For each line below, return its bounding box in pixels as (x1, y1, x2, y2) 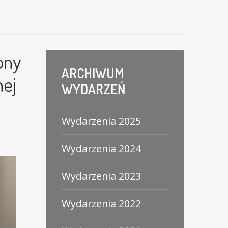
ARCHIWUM (62, 65, 124, 81)
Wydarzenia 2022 (62, 196, 141, 210)
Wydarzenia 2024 (62, 141, 141, 155)
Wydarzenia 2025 (62, 114, 141, 128)
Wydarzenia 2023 (62, 169, 141, 183)
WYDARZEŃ (62, 80, 125, 97)
